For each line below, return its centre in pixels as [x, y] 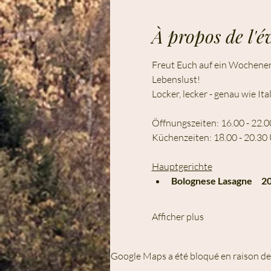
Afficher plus [178, 217]
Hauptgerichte [182, 166]
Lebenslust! [176, 79]
